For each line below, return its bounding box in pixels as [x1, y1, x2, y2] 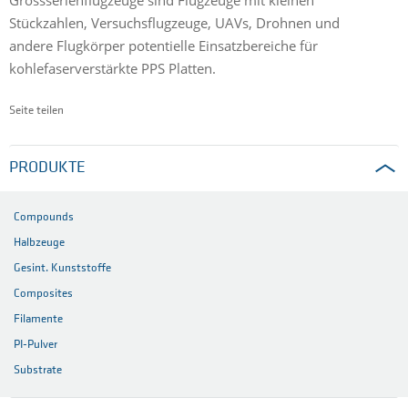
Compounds [14, 211, 74, 224]
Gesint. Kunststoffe [14, 262, 111, 275]
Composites [14, 288, 73, 301]
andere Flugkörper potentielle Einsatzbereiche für [9, 36, 318, 55]
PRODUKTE [9, 159, 86, 178]
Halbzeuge [14, 237, 65, 250]
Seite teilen [9, 104, 64, 117]
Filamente [14, 313, 63, 326]
